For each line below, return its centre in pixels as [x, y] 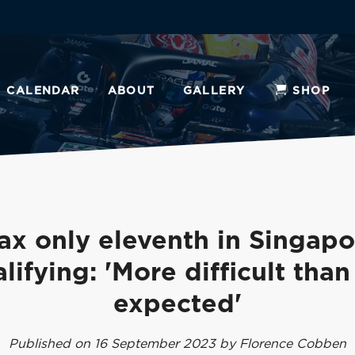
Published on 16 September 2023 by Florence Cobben [177, 344]
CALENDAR [43, 91]
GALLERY [214, 91]
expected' [177, 304]
